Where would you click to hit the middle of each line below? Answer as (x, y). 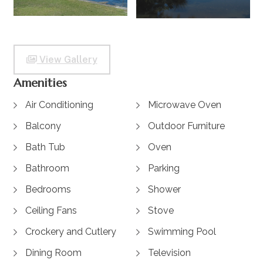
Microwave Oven (185, 105)
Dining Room (53, 253)
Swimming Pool (182, 232)
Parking (164, 168)
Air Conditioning (59, 105)
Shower (164, 190)
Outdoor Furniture (186, 126)
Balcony (43, 126)
